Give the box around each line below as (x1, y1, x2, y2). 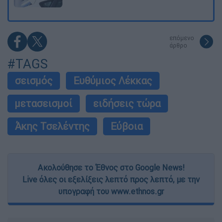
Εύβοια (111, 119, 143, 132)
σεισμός (15, 74, 53, 87)
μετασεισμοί (15, 97, 72, 110)
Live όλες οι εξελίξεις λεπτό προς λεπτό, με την (22, 174, 200, 184)
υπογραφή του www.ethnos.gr (58, 186, 164, 196)
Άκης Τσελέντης (15, 119, 90, 132)
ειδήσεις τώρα (93, 97, 161, 110)
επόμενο (169, 34, 194, 42)
